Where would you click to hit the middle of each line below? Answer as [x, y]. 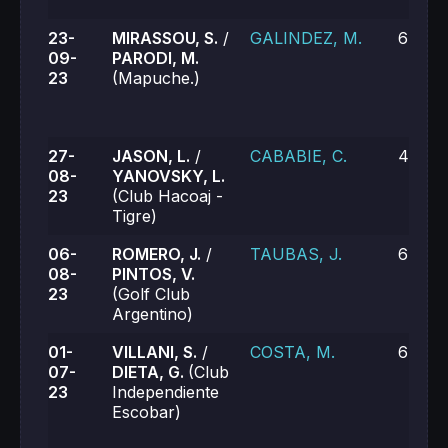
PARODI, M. [155, 58]
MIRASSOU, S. [165, 38]
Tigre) [134, 216]
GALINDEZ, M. [306, 38]
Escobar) [146, 412]
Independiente [165, 392]
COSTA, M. [292, 352]
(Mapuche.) [156, 78]
